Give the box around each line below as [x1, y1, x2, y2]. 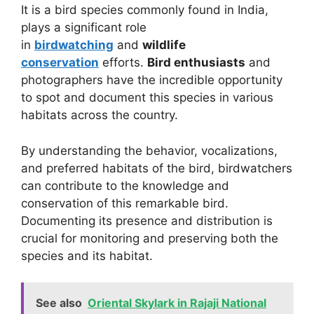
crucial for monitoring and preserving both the [21, 231, 278, 245]
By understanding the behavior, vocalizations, [21, 143, 278, 158]
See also [36, 296, 82, 310]
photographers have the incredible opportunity [21, 73, 282, 88]
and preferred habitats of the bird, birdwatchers [21, 161, 292, 175]
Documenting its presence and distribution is [21, 213, 273, 228]
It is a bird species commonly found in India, [21, 3, 268, 18]
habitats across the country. [21, 108, 178, 123]
